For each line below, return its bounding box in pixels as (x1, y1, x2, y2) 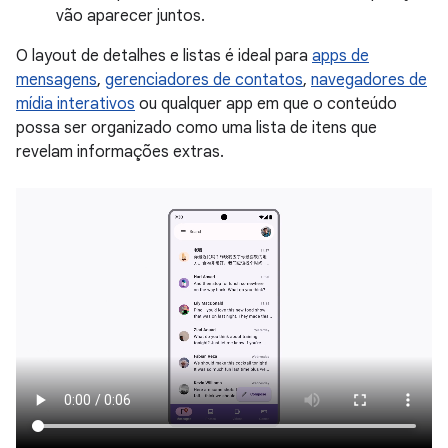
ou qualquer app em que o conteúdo (135, 93, 397, 114)
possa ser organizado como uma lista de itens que (16, 117, 377, 138)
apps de (312, 45, 369, 66)
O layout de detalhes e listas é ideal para (16, 45, 312, 66)
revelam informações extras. (16, 141, 224, 162)
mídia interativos (16, 93, 135, 114)
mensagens (16, 69, 97, 90)
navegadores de (311, 69, 427, 90)
